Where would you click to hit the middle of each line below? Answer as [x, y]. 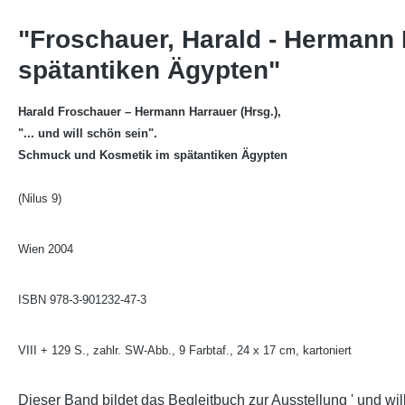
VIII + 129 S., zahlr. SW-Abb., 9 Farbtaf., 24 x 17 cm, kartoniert [185, 350]
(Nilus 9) [40, 198]
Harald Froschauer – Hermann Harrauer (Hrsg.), [150, 112]
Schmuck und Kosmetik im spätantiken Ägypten [153, 155]
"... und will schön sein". [88, 133]
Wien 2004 [46, 249]
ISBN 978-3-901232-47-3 [82, 300]
